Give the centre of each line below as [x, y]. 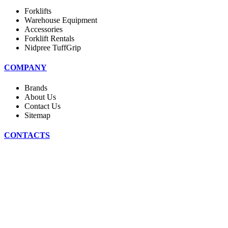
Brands [36, 88]
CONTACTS [27, 135]
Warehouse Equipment [61, 20]
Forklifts [38, 11]
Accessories [44, 30]
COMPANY [25, 68]
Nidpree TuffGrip [53, 48]
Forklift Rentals [49, 39]
